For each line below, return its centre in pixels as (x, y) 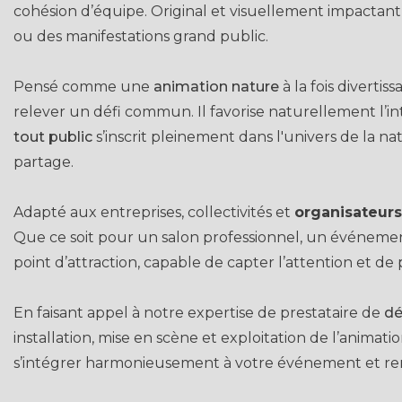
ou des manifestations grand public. (141, 36)
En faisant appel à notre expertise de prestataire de (199, 313)
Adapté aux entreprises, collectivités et (154, 212)
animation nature (216, 87)
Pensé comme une (83, 87)
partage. (44, 162)
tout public (53, 137)
